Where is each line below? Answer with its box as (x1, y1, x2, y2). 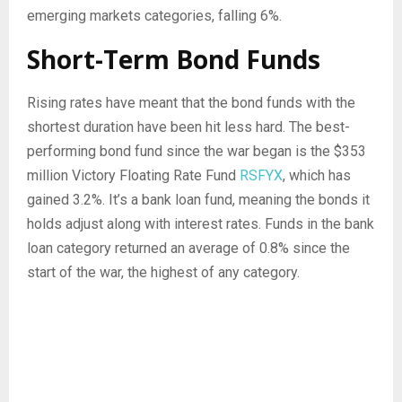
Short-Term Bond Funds (27, 41, 320, 76)
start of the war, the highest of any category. (27, 263, 300, 281)
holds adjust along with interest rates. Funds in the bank (27, 214, 374, 232)
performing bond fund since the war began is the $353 (27, 142, 366, 160)
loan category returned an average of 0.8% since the (27, 239, 350, 257)
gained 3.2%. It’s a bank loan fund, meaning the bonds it (27, 190, 370, 208)
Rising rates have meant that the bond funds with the (27, 93, 355, 111)
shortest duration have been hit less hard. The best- (27, 118, 350, 135)
